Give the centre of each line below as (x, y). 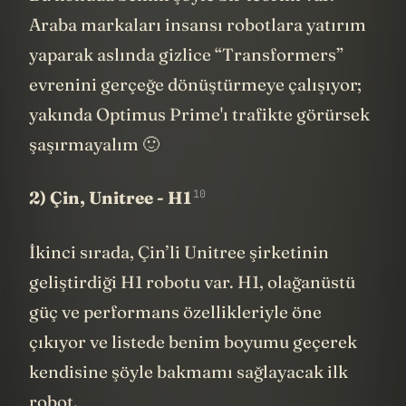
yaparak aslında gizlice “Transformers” (186, 81)
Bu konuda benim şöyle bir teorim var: (182, 21)
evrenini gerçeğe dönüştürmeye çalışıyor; (195, 111)
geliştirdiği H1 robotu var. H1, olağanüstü (192, 309)
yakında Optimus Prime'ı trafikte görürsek (199, 141)
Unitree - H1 (140, 225)
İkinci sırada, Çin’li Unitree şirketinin (179, 279)
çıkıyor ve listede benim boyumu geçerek (193, 368)
